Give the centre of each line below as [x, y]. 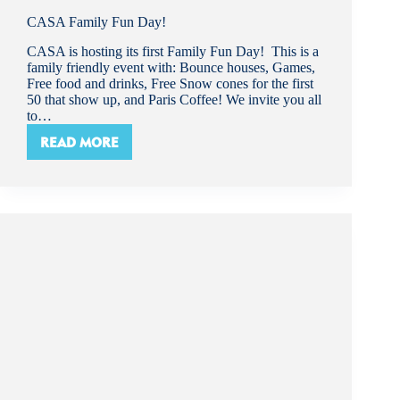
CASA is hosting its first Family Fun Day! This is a [173, 52]
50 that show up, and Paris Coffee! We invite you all [174, 100]
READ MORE [79, 142]
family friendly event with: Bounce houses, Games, [171, 68]
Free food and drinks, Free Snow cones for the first [170, 84]
